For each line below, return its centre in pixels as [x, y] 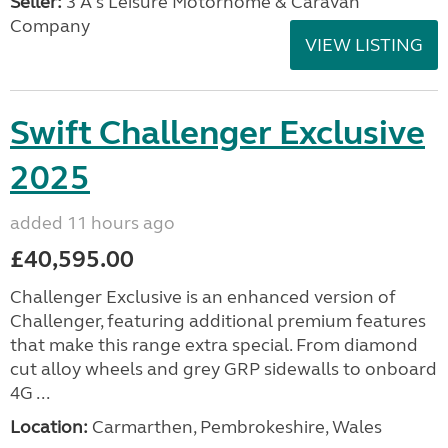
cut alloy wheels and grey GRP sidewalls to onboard [223, 369]
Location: [49, 427]
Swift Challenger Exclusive [217, 133]
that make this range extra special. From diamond [214, 345]
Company [50, 26]
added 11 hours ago [92, 223]
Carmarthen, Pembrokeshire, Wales [235, 427]
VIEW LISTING [364, 45]
